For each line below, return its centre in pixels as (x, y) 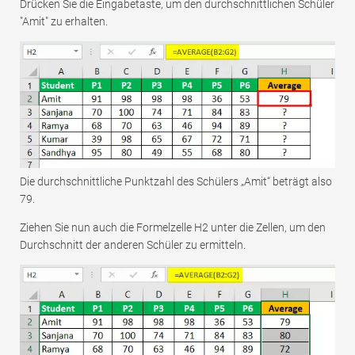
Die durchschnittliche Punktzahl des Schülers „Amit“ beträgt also (176, 181)
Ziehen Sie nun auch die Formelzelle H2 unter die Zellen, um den (173, 227)
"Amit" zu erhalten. (64, 22)
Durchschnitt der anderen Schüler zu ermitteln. (133, 244)
